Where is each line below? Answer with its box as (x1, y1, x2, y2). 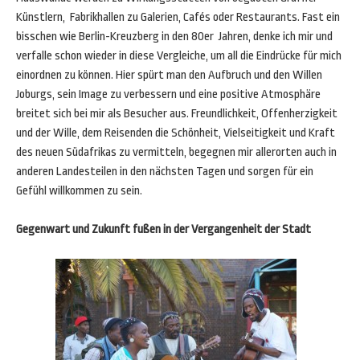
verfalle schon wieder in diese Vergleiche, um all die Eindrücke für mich (16, 49, 342, 63)
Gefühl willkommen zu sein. (16, 184, 142, 198)
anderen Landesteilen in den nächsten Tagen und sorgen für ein (16, 165, 313, 178)
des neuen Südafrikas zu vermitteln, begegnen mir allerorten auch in (16, 145, 337, 159)
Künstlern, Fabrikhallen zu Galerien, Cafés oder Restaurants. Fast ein (16, 10, 340, 24)
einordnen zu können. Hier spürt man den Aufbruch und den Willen (16, 68, 322, 82)
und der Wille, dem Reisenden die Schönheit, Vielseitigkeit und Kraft (16, 126, 335, 140)
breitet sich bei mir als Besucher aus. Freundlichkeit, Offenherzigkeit (16, 107, 337, 121)
